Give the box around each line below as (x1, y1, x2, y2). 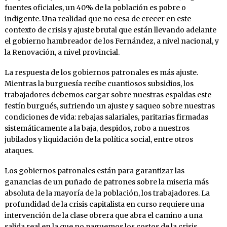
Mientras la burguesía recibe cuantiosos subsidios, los (4, 79, 194, 89)
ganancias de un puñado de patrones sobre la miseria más (4, 177, 209, 187)
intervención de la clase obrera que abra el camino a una (4, 211, 203, 220)
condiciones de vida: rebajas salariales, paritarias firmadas (4, 112, 208, 122)
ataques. (4, 146, 33, 156)
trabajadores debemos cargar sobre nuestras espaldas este (4, 90, 211, 100)
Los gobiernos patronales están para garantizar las (4, 166, 184, 176)
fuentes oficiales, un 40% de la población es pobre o (4, 3, 186, 13)
